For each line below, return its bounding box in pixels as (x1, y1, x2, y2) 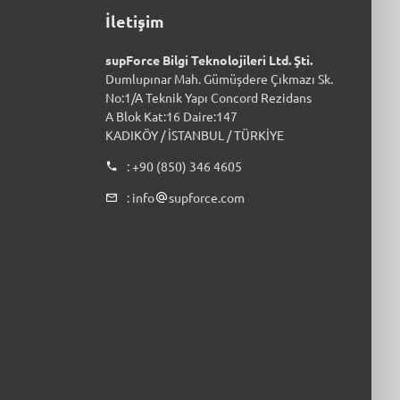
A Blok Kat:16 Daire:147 (104, 108, 237, 124)
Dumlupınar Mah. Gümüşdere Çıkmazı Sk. (104, 71, 333, 87)
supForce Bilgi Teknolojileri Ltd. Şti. (104, 52, 312, 68)
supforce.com (168, 189, 245, 205)
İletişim (104, 11, 164, 32)
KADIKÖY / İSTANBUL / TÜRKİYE (104, 127, 284, 143)
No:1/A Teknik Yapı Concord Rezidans (104, 89, 312, 105)
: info (123, 189, 154, 205)
